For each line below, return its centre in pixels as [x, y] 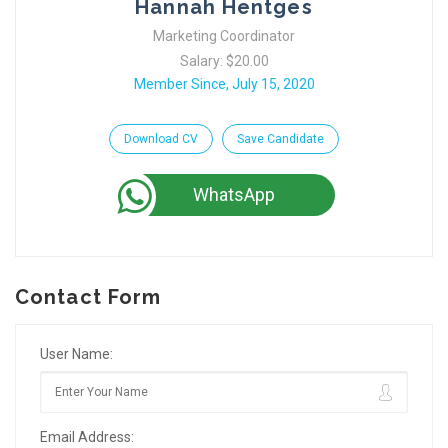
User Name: [76, 354]
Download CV [161, 139]
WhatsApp [234, 194]
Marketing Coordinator [224, 36]
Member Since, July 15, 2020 [224, 84]
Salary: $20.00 [224, 61]
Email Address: [87, 437]
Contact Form [88, 297]
